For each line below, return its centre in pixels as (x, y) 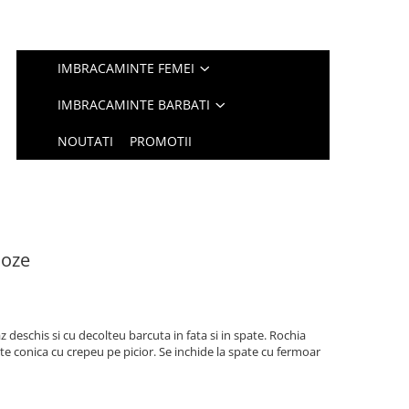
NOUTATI (86, 141)
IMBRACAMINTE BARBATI (134, 105)
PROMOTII (161, 141)
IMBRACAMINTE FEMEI (126, 68)
